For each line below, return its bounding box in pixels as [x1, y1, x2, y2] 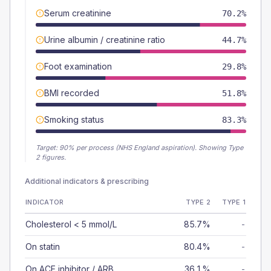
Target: [36, 143, 59, 152]
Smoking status [44, 114, 104, 125]
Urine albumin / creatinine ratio [44, 34, 165, 45]
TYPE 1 [222, 198, 246, 206]
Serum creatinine [44, 8, 111, 18]
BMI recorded [44, 88, 99, 98]
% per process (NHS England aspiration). [68, 143, 197, 152]
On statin [25, 241, 60, 252]
